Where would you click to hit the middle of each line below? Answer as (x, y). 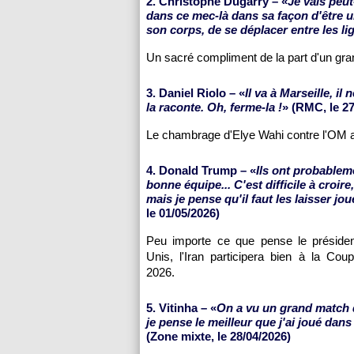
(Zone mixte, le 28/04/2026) (218, 336)
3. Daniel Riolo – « (196, 93)
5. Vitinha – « (181, 308)
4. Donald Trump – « (201, 170)
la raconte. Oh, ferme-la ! (214, 107)
